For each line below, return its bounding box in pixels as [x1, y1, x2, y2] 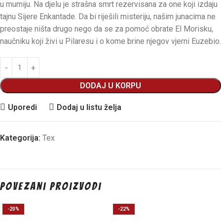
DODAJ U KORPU [80, 81, 141, 91]
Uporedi [7, 102, 37, 112]
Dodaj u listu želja [56, 102, 121, 112]
